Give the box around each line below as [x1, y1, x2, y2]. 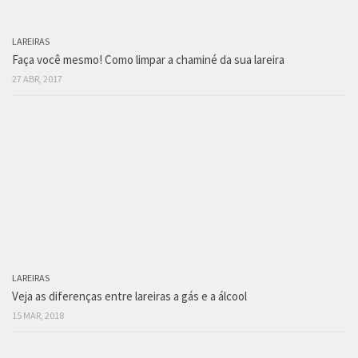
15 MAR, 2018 [12, 309, 64, 322]
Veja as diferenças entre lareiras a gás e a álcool [12, 288, 247, 304]
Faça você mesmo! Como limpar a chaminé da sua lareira [12, 52, 284, 68]
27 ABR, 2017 [12, 73, 62, 86]
